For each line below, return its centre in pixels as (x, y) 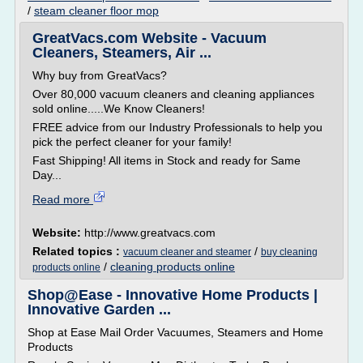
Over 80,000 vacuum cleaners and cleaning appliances (173, 94)
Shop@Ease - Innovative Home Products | (173, 295)
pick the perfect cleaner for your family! (132, 142)
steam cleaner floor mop (96, 11)
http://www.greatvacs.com (150, 233)
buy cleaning (289, 252)
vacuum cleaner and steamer (187, 252)
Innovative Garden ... (99, 310)
